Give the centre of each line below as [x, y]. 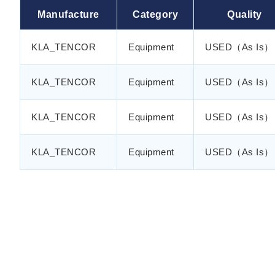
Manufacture [68, 14]
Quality [245, 14]
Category [155, 14]
